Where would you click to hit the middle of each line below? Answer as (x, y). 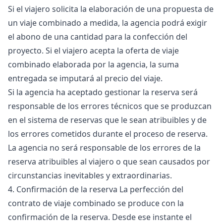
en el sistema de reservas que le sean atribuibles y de (107, 120)
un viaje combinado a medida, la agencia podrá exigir (108, 23)
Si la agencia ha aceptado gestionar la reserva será (103, 92)
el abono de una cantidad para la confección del (98, 37)
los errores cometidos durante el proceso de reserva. (108, 134)
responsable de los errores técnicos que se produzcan (110, 106)
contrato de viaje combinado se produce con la (96, 203)
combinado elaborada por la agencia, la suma (93, 64)
